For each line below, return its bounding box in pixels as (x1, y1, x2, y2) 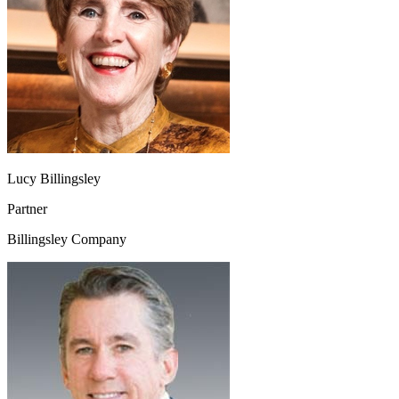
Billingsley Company (7, 232, 126, 248)
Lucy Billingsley (7, 171, 101, 187)
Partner (7, 201, 47, 217)
